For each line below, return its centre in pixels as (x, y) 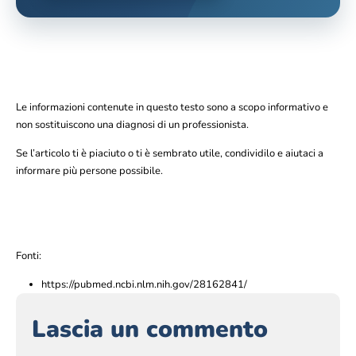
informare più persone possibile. (89, 171)
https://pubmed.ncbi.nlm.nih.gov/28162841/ (144, 285)
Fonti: (29, 255)
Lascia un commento (150, 330)
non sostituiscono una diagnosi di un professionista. (132, 124)
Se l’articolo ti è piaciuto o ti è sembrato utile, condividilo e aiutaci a (170, 154)
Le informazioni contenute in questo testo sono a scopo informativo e (172, 107)
